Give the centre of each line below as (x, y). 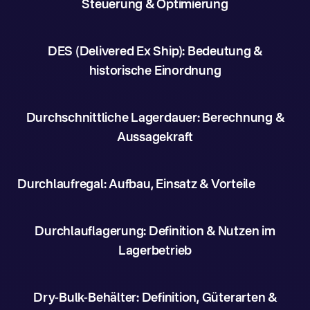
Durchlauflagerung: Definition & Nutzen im (155, 232)
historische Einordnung (155, 71)
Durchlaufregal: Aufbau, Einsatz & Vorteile (136, 185)
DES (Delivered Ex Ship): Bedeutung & (155, 52)
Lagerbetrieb (155, 251)
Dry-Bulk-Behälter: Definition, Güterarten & (155, 298)
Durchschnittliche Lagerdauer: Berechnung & (155, 118)
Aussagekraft (155, 138)
